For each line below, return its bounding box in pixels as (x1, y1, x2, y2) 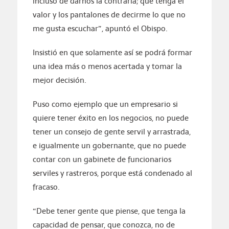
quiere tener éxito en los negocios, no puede (32, 112, 189, 124)
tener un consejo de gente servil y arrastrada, (32, 126, 191, 138)
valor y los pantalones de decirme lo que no (32, 9, 186, 21)
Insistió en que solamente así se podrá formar (32, 47, 192, 59)
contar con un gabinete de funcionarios (32, 153, 171, 166)
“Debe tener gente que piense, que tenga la (32, 205, 186, 217)
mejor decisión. (32, 74, 86, 86)
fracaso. (32, 181, 60, 193)
